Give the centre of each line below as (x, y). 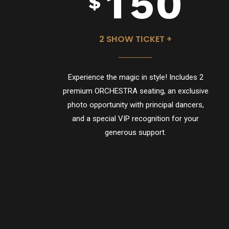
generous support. (136, 132)
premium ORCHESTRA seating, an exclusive (135, 91)
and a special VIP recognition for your (136, 118)
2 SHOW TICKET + (136, 39)
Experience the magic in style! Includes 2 (135, 77)
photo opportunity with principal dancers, (135, 105)
